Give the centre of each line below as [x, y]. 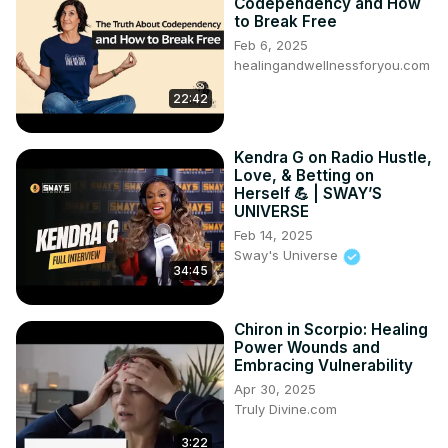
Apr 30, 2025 [275, 389]
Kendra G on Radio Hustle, [333, 158]
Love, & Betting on [304, 176]
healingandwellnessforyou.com [332, 65]
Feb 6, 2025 [271, 45]
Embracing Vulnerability [323, 366]
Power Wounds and [307, 348]
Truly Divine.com [285, 409]
